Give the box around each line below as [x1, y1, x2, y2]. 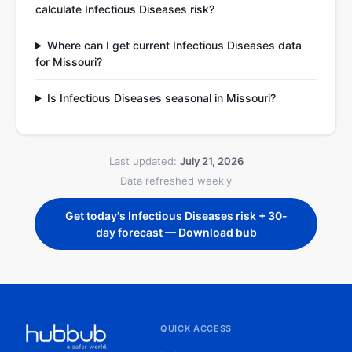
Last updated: [108, 155, 180, 167]
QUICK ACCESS [160, 323, 232, 334]
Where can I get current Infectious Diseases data [46, 38, 302, 52]
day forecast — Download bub [95, 225, 257, 239]
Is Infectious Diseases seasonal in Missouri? [46, 91, 276, 104]
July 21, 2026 [179, 155, 244, 167]
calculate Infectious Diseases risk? [35, 2, 214, 16]
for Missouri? [35, 55, 102, 68]
